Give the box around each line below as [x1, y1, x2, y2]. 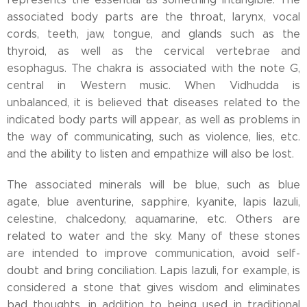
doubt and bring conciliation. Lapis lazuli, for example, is [7, 264, 300, 277]
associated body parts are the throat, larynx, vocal [7, 10, 300, 23]
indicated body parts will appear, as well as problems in [7, 113, 300, 126]
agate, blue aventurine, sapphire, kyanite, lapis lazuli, [7, 195, 300, 208]
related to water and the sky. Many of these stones [7, 230, 300, 243]
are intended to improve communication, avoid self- [7, 247, 300, 260]
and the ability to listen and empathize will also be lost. [7, 147, 294, 160]
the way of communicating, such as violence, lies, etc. [7, 130, 300, 143]
